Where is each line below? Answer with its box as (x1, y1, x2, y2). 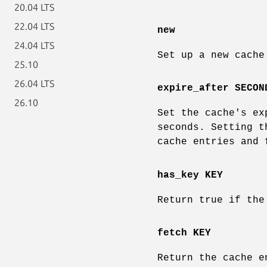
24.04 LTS (14, 40, 54, 51)
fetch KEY (157, 227, 211, 238)
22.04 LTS (14, 21, 54, 32)
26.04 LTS (14, 78, 54, 89)
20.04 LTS (14, 2, 54, 13)
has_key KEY (157, 169, 223, 181)
